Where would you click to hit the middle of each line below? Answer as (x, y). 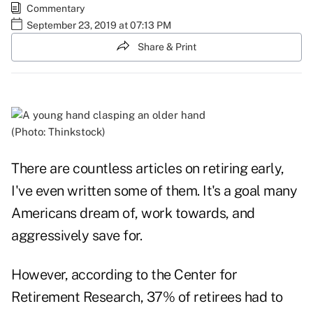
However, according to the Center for (124, 275)
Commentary (56, 8)
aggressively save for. (77, 236)
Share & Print (167, 46)
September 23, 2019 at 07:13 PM (99, 25)
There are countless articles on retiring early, (148, 169)
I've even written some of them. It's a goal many (154, 191)
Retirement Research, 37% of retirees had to (147, 297)
